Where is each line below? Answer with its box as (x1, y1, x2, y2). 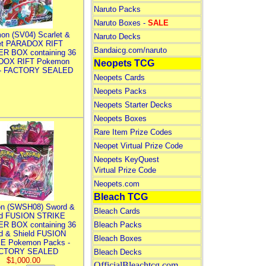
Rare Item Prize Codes (93, 128, 172, 137)
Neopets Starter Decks (93, 100, 172, 109)
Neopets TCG (93, 58, 154, 68)
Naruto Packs (93, 5, 141, 14)
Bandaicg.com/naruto (93, 46, 167, 55)
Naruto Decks (93, 32, 141, 41)
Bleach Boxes (93, 234, 142, 243)
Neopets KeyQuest (93, 155, 159, 164)
